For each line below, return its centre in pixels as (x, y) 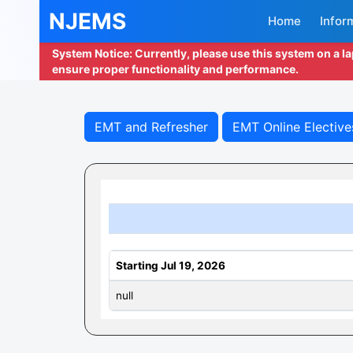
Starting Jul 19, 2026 (171, 266)
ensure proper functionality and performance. (175, 69)
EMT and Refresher (151, 127)
